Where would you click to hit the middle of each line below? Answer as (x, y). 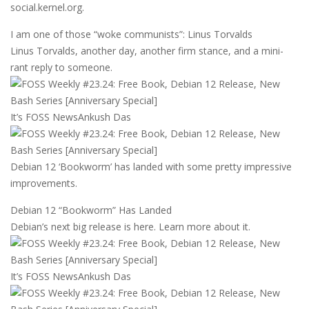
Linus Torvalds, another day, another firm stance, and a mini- (147, 51)
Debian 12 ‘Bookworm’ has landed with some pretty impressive (151, 167)
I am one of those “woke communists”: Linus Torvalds (131, 34)
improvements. (44, 183)
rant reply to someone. (61, 68)
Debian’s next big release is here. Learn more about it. (130, 227)
